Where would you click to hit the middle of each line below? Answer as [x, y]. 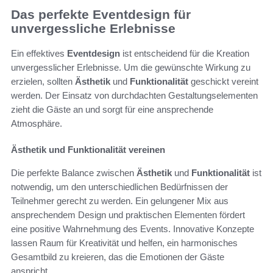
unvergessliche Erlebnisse [93, 29]
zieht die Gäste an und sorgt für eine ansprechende [112, 109]
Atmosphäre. [37, 123]
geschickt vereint [223, 81]
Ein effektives [39, 53]
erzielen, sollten [43, 81]
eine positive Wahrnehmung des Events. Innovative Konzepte [133, 229]
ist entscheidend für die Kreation [185, 53]
